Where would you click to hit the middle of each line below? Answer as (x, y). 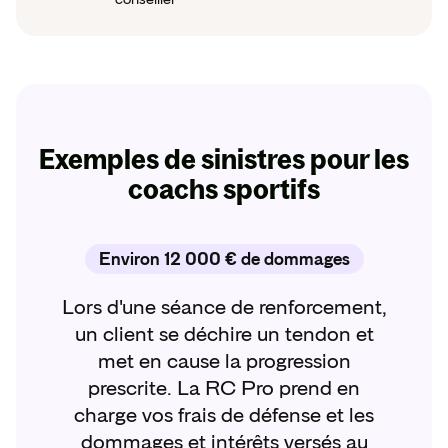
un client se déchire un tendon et (224, 335)
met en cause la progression (224, 362)
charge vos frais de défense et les (224, 416)
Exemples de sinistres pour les (224, 159)
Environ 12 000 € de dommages (224, 259)
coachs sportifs (224, 189)
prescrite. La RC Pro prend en (224, 389)
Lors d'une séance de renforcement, (224, 308)
